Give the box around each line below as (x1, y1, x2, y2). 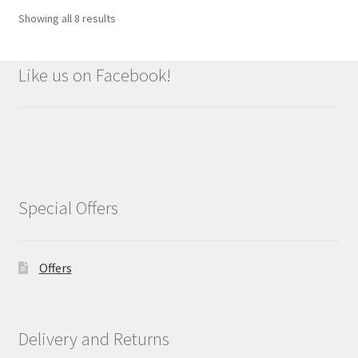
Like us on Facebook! (18, 63, 171, 86)
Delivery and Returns (18, 327, 169, 350)
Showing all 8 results (18, 10, 116, 26)
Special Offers (18, 197, 118, 220)
